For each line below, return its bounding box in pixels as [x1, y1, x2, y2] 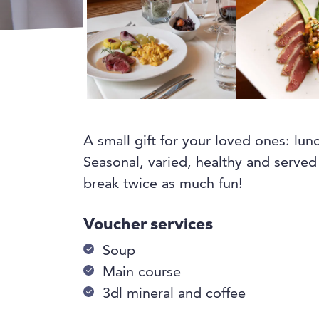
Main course [103, 266, 181, 281]
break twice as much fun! [83, 177, 243, 192]
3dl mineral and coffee [103, 287, 246, 302]
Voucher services [83, 217, 213, 234]
